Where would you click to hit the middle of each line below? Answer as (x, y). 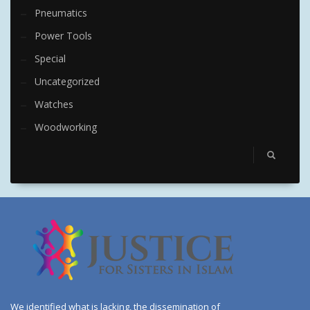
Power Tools (63, 36)
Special (50, 59)
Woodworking (66, 127)
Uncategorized (67, 82)
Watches (54, 104)
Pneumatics (61, 13)
